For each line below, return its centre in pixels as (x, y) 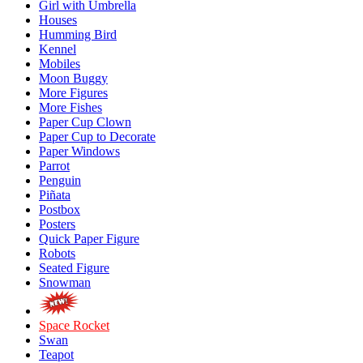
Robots (57, 253)
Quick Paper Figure (89, 239)
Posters (57, 224)
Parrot (54, 166)
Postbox (60, 209)
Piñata (55, 195)
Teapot (56, 354)
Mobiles (60, 64)
